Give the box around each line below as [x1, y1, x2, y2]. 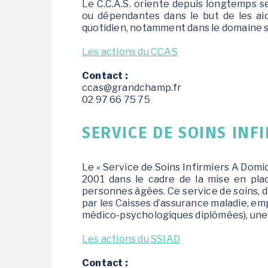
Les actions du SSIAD [82, 233, 180, 245]
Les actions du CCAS [82, 45, 178, 57]
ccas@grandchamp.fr [82, 81, 182, 93]
